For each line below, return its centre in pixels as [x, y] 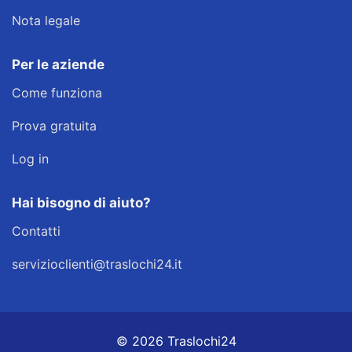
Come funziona [57, 93]
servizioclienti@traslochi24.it [97, 264]
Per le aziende [58, 64]
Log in [30, 159]
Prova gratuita [54, 126]
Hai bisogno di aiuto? [81, 203]
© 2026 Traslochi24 [176, 341]
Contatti [36, 231]
